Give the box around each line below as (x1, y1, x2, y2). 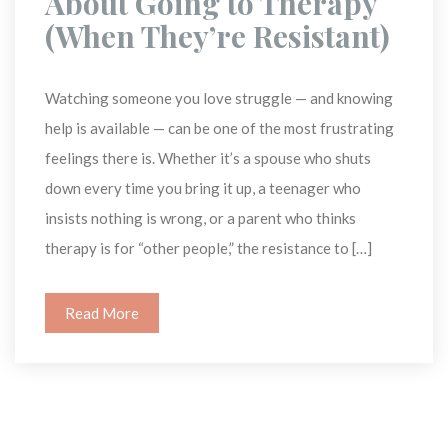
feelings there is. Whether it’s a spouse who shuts (45, 148, 371, 167)
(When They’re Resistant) (45, 15, 390, 56)
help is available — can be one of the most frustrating (45, 118, 394, 137)
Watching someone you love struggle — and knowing (45, 88, 393, 107)
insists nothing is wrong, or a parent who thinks (45, 208, 356, 227)
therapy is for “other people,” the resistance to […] (45, 238, 372, 257)
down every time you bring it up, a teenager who (45, 178, 361, 197)
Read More (65, 303, 139, 322)
